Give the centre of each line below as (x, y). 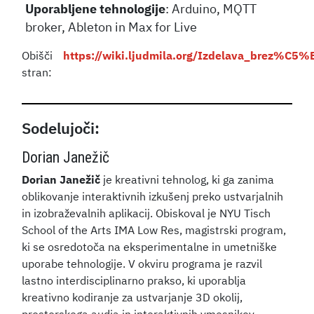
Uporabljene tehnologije (96, 9)
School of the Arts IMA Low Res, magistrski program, (154, 231)
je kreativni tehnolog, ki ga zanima (187, 180)
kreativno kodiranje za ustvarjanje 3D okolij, (132, 298)
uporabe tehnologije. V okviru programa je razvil (142, 265)
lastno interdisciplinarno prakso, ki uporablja (134, 281)
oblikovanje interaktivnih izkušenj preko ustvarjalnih (153, 197)
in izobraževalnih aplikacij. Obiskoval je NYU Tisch (146, 214)
